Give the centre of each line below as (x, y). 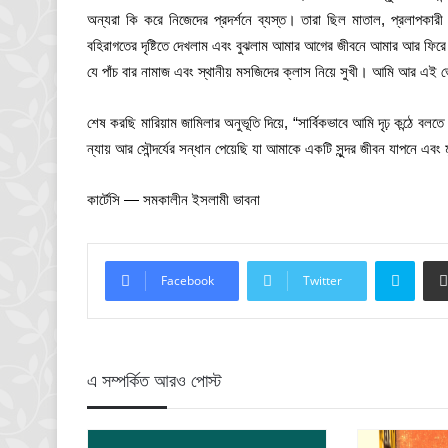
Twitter (322, 281)
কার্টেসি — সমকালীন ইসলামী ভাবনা (173, 200)
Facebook (187, 281)
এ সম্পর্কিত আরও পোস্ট (154, 381)
